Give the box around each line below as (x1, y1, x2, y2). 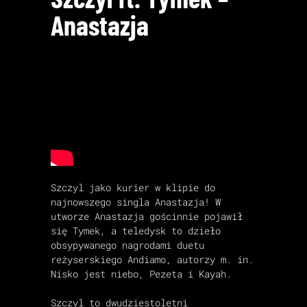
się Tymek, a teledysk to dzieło (51, 223, 221, 237)
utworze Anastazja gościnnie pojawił (51, 209, 243, 223)
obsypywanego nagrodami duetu (51, 238, 204, 251)
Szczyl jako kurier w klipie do (51, 180, 215, 194)
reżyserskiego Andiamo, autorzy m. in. (51, 252, 254, 266)
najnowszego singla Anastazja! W (51, 195, 221, 208)
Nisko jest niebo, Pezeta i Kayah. (51, 267, 232, 280)
